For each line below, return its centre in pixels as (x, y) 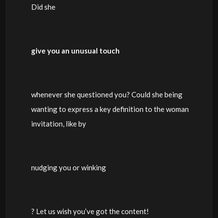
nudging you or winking (68, 167)
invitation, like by (58, 123)
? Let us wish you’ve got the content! (90, 211)
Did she (43, 7)
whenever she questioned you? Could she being (107, 94)
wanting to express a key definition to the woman (110, 109)
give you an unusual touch (75, 50)
